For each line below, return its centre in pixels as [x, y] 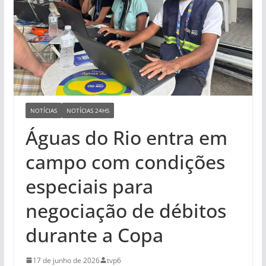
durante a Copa [96, 235]
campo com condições [125, 161]
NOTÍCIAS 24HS [88, 110]
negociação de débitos [126, 210]
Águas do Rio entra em [126, 137]
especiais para [89, 186]
